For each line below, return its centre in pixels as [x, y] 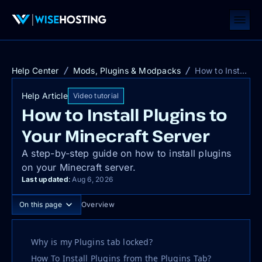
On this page [41, 204]
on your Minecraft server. [79, 167]
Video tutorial [96, 96]
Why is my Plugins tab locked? [92, 242]
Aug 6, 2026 [92, 179]
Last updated [45, 179]
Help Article [45, 96]
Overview [98, 204]
